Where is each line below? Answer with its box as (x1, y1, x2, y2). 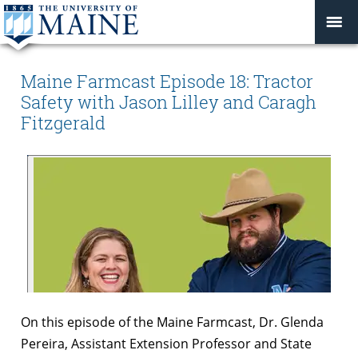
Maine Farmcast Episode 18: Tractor (21, 70, 313, 93)
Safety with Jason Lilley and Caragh (21, 90, 316, 114)
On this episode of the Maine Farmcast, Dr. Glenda (21, 312, 324, 331)
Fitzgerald (21, 111, 105, 135)
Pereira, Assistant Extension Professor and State (21, 334, 312, 352)
